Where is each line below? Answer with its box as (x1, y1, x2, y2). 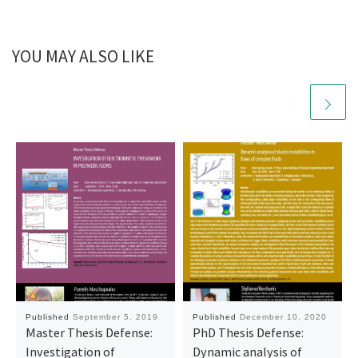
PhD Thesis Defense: (192, 324, 304, 340)
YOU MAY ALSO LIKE (12, 46, 154, 68)
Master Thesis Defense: (25, 324, 153, 340)
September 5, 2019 (72, 312, 158, 321)
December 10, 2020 (239, 312, 327, 321)
